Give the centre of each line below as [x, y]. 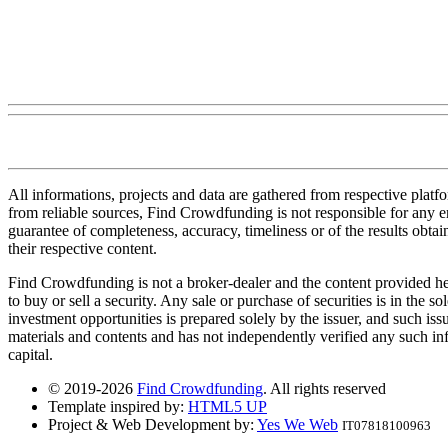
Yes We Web [297, 424]
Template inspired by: [118, 406]
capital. [30, 354]
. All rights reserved [324, 388]
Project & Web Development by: [152, 424]
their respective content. [82, 248]
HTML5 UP [227, 406]
